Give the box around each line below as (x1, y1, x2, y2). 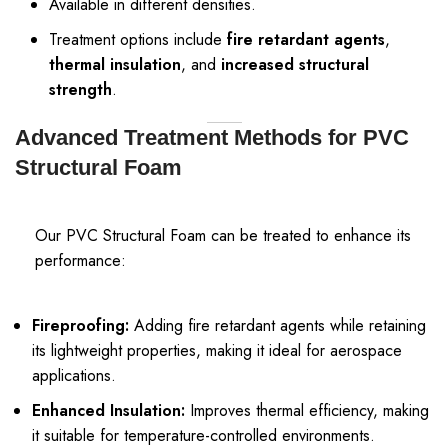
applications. (32, 364, 116, 387)
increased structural (221, 53, 369, 76)
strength (49, 78, 112, 101)
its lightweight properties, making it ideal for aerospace (32, 339, 402, 362)
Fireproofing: (32, 314, 129, 337)
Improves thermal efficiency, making (185, 399, 429, 422)
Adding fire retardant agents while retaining (129, 314, 426, 337)
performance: (35, 249, 126, 272)
